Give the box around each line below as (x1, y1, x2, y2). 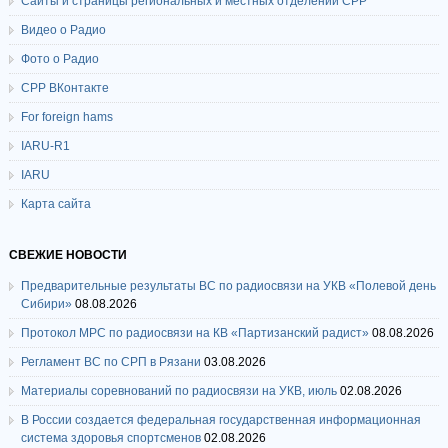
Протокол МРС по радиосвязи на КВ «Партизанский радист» (20, 326, 369, 340)
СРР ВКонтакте (20, 81, 109, 95)
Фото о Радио (20, 52, 99, 66)
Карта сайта (20, 197, 91, 211)
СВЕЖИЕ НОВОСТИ (8, 248, 127, 262)
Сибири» (20, 297, 72, 311)
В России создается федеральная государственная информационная (20, 413, 421, 427)
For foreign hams (20, 110, 113, 124)
